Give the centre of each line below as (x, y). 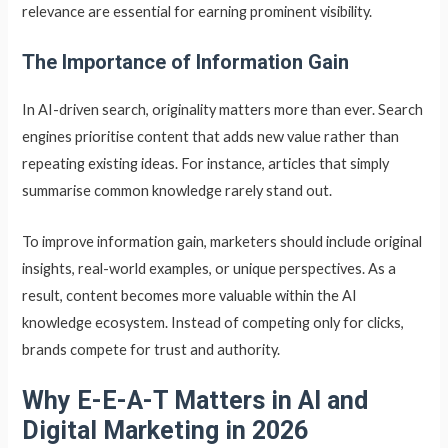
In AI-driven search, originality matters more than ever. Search (223, 110)
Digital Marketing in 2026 (165, 431)
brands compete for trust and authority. (151, 349)
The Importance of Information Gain (186, 62)
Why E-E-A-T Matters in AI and (195, 401)
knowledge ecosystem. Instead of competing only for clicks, (213, 322)
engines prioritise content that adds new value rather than (211, 137)
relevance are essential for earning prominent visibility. (197, 12)
